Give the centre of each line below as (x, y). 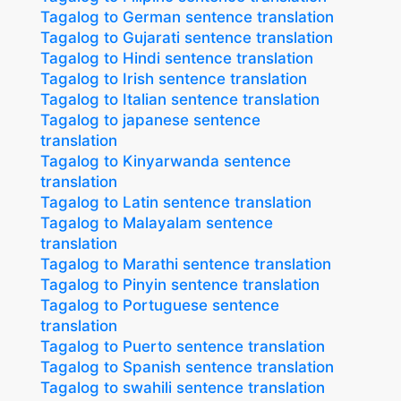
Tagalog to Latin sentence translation (176, 202)
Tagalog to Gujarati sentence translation (187, 38)
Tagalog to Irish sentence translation (174, 79)
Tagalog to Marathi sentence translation (186, 264)
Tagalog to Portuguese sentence (160, 305)
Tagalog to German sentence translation (187, 17)
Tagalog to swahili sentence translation (183, 388)
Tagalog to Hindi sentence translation (177, 58)
